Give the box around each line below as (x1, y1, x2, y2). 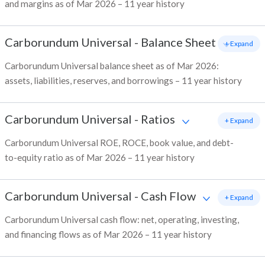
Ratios (141, 112, 175, 127)
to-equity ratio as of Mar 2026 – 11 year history (5, 152, 195, 163)
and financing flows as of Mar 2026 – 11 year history (5, 229, 212, 240)
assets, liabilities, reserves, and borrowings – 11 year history (5, 75, 242, 86)
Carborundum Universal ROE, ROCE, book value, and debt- (5, 137, 234, 148)
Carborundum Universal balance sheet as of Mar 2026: (5, 60, 219, 72)
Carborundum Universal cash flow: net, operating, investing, (5, 214, 239, 225)
